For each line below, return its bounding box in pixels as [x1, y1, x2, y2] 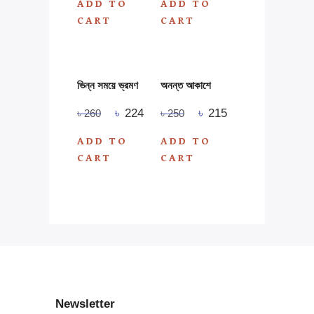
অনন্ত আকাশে [160, 78, 211, 91]
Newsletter [55, 297, 115, 311]
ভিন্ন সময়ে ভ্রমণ [77, 78, 138, 91]
